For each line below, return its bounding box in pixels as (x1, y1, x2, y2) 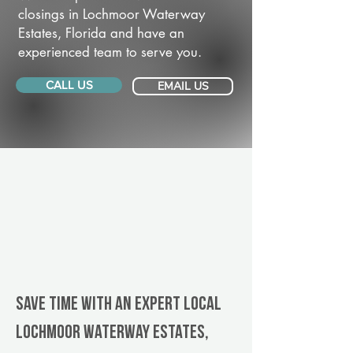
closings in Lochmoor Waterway (18, 6, 205, 23)
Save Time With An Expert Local (16, 295, 221, 314)
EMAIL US (157, 79, 209, 94)
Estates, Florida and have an (18, 24, 184, 42)
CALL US (45, 78, 93, 91)
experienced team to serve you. (18, 43, 202, 61)
